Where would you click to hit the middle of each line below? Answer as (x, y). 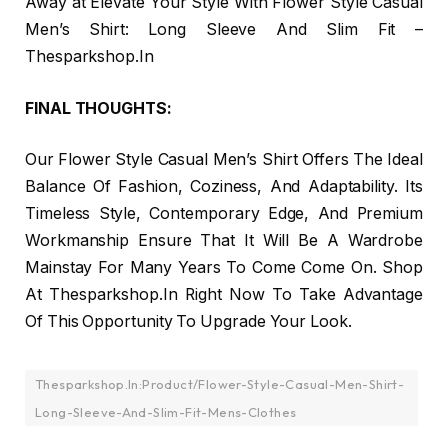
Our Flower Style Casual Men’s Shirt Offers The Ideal (224, 160)
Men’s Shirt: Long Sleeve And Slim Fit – (224, 30)
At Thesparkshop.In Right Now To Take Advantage (224, 295)
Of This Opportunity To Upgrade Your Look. (188, 322)
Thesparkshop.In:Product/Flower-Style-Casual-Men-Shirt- (220, 384)
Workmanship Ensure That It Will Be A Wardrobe (224, 241)
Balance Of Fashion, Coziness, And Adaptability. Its (224, 187)
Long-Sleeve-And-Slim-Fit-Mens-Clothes (166, 412)
